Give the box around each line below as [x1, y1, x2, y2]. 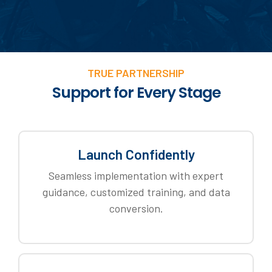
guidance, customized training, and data [42, 185, 230, 199]
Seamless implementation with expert [49, 169, 223, 182]
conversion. [109, 202, 163, 215]
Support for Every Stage [52, 82, 220, 103]
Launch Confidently [77, 146, 195, 163]
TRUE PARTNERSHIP [87, 66, 185, 80]
